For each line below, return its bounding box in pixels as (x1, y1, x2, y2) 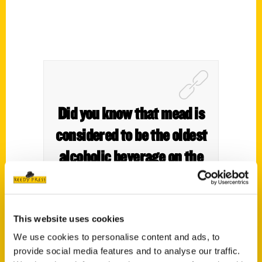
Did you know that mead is (58, 102, 204, 123)
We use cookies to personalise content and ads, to (13, 232, 220, 242)
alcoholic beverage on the (59, 146, 203, 167)
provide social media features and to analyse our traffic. (13, 246, 240, 256)
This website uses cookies (13, 213, 125, 223)
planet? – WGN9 (84, 167, 178, 188)
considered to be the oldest (55, 124, 207, 145)
